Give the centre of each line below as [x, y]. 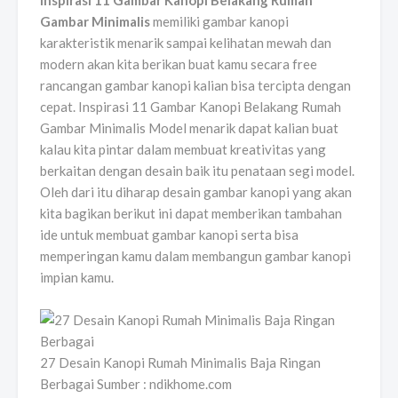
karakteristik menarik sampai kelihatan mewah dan [186, 43]
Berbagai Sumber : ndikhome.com [136, 384]
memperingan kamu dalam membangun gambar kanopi [195, 256]
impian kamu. [77, 278]
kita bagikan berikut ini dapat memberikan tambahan [191, 214]
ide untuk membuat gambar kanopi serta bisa [169, 235]
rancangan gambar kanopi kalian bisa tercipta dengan [195, 86]
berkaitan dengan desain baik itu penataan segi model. [197, 171]
